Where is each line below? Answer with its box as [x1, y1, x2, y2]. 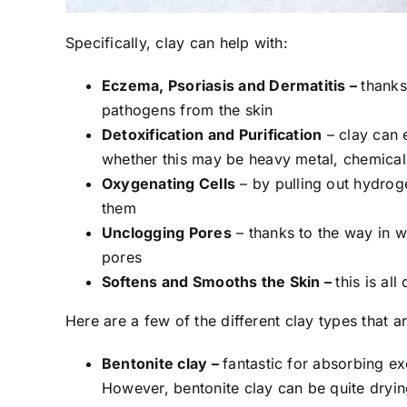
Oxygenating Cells [102, 174, 236, 194]
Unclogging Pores [102, 223, 232, 243]
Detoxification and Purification [102, 125, 323, 144]
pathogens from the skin [102, 101, 273, 120]
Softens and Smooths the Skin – [102, 273, 336, 292]
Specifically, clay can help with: [65, 34, 288, 53]
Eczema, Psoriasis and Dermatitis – [102, 76, 362, 95]
